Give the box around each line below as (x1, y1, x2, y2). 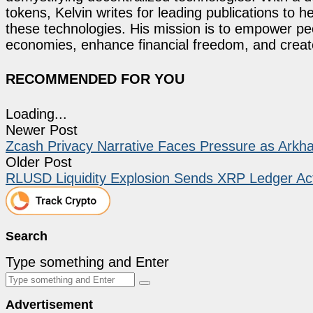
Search (6, 228, 48, 243)
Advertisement (6, 297, 93, 312)
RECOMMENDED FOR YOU (6, 71, 184, 87)
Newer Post (6, 122, 78, 138)
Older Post (6, 154, 72, 170)
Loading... (6, 105, 67, 122)
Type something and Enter (6, 254, 169, 270)
